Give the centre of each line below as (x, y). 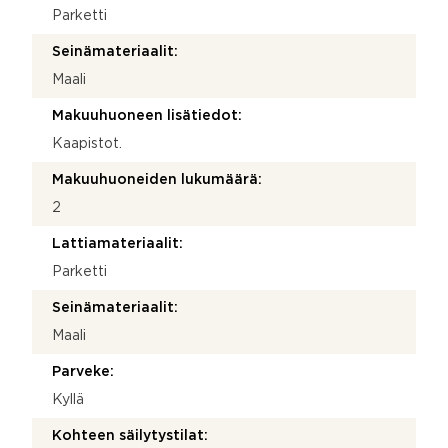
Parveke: (83, 371)
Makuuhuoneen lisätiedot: (147, 115)
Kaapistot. (87, 143)
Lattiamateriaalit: (117, 243)
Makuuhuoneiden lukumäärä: (157, 179)
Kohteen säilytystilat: (130, 435)
